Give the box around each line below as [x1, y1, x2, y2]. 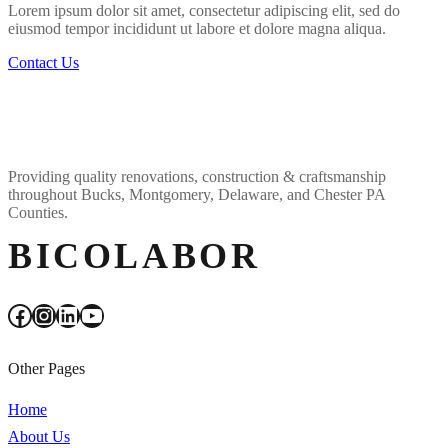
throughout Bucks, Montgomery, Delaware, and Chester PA [8, 185, 385, 203]
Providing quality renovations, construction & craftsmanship [8, 167, 386, 185]
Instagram [31, 301, 50, 328]
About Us [8, 427, 70, 445]
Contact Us [8, 53, 79, 71]
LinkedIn [55, 301, 67, 328]
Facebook [7, 301, 19, 328]
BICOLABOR [8, 235, 261, 276]
